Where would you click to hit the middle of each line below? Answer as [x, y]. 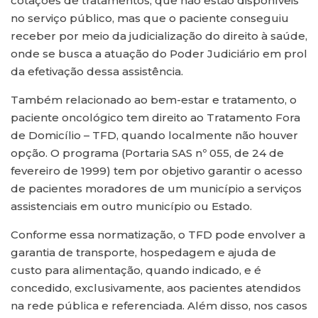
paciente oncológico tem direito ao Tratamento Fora [155, 118]
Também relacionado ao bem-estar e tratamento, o [154, 100]
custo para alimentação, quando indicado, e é [136, 270]
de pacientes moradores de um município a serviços [156, 189]
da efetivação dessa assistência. [97, 72]
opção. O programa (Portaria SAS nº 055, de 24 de [147, 153]
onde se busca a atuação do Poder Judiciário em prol [159, 54]
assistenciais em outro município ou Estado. [131, 207]
